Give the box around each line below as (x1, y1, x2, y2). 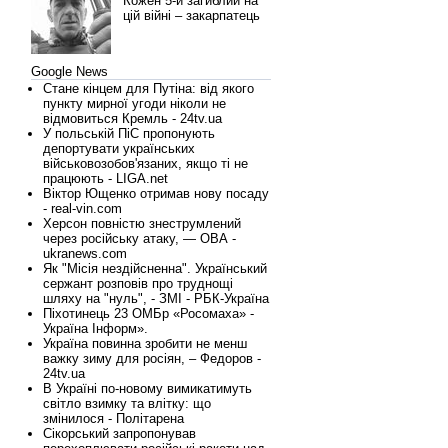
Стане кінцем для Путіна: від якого (43, 81, 254, 96)
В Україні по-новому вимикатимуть (43, 381, 252, 396)
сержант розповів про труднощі (43, 276, 233, 291)
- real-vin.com (43, 201, 122, 216)
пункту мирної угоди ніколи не (43, 96, 226, 111)
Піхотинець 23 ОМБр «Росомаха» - (43, 306, 254, 321)
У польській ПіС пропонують (43, 126, 215, 141)
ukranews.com (43, 246, 127, 261)
